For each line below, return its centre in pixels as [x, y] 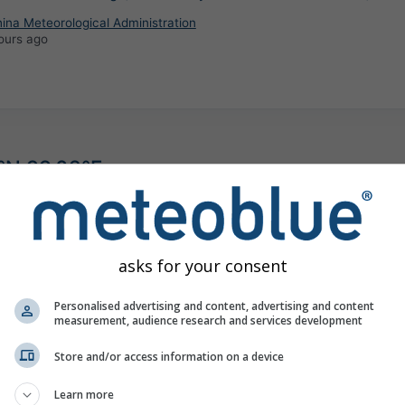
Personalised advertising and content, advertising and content [214, 306]
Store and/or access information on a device [169, 357]
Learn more [84, 394]
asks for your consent [202, 265]
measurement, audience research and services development [208, 320]
